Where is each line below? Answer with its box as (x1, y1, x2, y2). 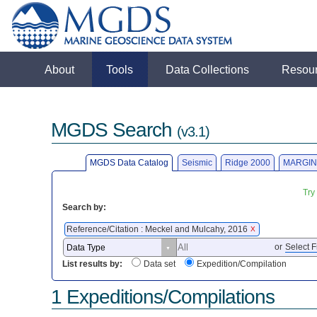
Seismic (181, 157, 212, 168)
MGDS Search (51, 119, 178, 142)
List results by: (62, 259, 123, 270)
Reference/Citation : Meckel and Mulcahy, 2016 (67, 224, 250, 234)
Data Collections (166, 63, 250, 76)
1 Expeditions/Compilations (51, 285, 275, 308)
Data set (144, 259, 176, 270)
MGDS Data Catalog (90, 157, 169, 168)
